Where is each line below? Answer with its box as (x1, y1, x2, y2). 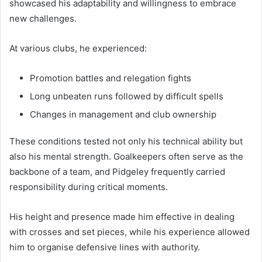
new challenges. (9, 13, 77, 25)
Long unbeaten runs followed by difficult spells (30, 91, 223, 102)
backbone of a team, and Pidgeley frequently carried (9, 166, 225, 178)
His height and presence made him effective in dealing (9, 211, 235, 223)
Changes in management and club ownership (30, 109, 216, 120)
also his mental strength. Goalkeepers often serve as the (9, 151, 243, 163)
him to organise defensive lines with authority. (9, 242, 200, 253)
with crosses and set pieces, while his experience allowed (9, 226, 250, 238)
